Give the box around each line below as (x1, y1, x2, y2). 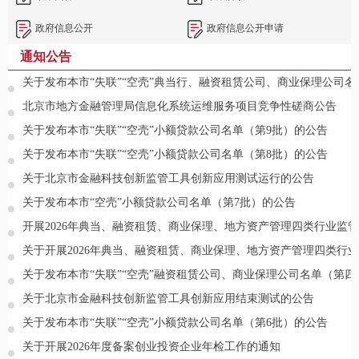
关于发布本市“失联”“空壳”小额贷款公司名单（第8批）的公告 (22, 148, 328, 161)
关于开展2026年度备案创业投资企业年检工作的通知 (22, 341, 280, 353)
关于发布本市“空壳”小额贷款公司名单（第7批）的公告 (22, 196, 296, 209)
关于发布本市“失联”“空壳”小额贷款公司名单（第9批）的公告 (22, 124, 328, 137)
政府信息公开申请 (207, 22, 284, 34)
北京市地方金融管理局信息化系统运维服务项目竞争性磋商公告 (22, 100, 337, 113)
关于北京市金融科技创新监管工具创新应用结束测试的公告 (22, 292, 314, 305)
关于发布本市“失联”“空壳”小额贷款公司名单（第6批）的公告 (22, 317, 328, 329)
